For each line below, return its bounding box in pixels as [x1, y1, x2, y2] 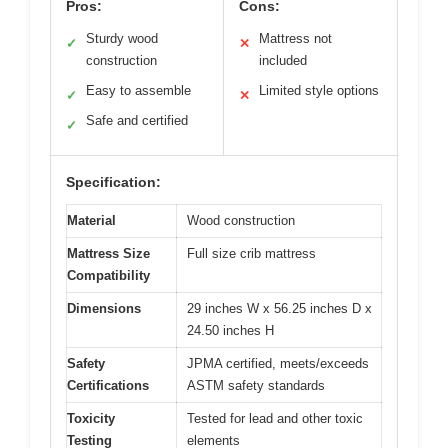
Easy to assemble [86, 82, 191, 98]
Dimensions [67, 300, 141, 316]
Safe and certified [86, 112, 188, 128]
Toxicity [67, 410, 115, 426]
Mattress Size [67, 245, 150, 261]
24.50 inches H [187, 322, 274, 338]
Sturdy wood [86, 30, 158, 46]
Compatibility [67, 267, 150, 283]
